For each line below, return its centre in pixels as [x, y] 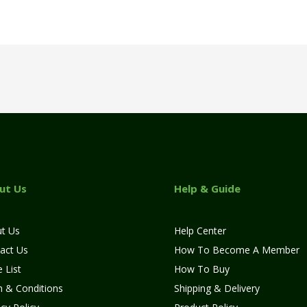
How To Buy [202, 269]
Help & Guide [207, 188]
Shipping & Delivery [217, 288]
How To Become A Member [237, 249]
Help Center [200, 230]
